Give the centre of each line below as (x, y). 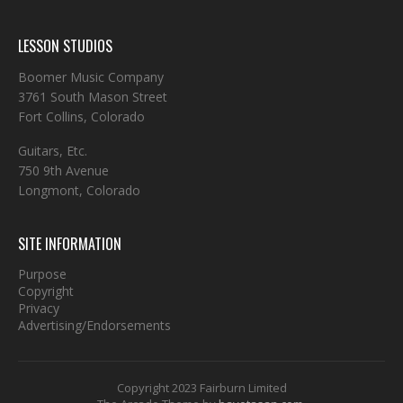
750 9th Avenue (63, 170)
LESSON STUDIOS (65, 46)
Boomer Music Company (91, 77)
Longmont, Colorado (79, 190)
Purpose (42, 274)
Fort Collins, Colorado (81, 116)
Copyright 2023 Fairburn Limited (201, 388)
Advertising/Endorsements (94, 325)
